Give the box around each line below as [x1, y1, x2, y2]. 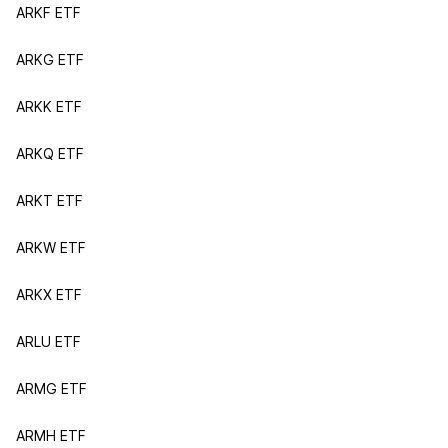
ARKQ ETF [16, 145, 84, 162]
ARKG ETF [16, 51, 84, 68]
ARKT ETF [16, 192, 83, 209]
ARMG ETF [16, 380, 87, 397]
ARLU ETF [16, 333, 81, 350]
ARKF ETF [16, 4, 81, 21]
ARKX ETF [16, 286, 82, 303]
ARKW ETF [16, 239, 86, 256]
